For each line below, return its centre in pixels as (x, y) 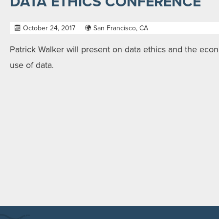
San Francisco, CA (121, 28)
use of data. (32, 65)
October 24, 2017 (49, 28)
